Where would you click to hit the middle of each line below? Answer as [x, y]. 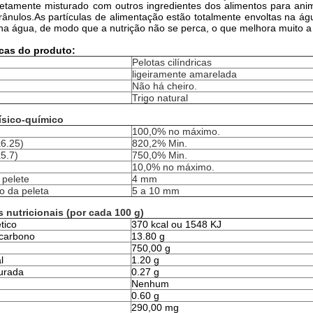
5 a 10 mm [156, 191]
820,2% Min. [160, 143]
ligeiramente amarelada [184, 74]
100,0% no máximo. [176, 131]
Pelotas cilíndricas [172, 62]
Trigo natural [160, 98]
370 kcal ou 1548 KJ [176, 224]
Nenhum [150, 284]
